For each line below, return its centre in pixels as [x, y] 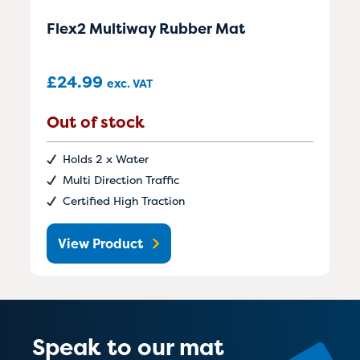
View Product [100, 244]
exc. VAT [130, 84]
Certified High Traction [124, 201]
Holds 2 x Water [106, 159]
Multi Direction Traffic [121, 180]
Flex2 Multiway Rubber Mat [146, 29]
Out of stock [96, 122]
